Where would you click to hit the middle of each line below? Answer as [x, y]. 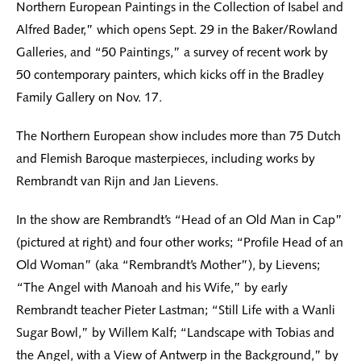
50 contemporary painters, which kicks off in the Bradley [170, 75]
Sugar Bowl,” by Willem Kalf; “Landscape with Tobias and [175, 333]
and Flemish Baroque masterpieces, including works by [166, 159]
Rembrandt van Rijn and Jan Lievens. [117, 181]
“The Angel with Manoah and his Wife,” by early [152, 288]
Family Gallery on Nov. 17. [89, 98]
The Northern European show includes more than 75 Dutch [178, 136]
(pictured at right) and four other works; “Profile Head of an [180, 243]
